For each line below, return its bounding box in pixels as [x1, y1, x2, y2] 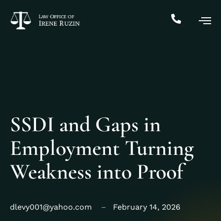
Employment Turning [10, 134, 194, 161]
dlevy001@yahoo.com [10, 202, 92, 212]
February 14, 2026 [113, 202, 181, 212]
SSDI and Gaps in [10, 110, 161, 138]
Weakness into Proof [10, 158, 183, 185]
